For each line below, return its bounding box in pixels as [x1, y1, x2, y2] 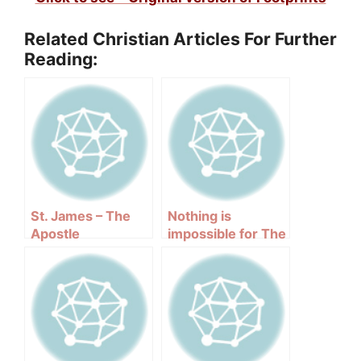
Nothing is [168, 207, 231, 224]
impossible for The [168, 225, 286, 242]
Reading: [24, 48, 98, 69]
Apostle [31, 225, 80, 242]
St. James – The [31, 207, 131, 224]
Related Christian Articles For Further [24, 27, 337, 49]
